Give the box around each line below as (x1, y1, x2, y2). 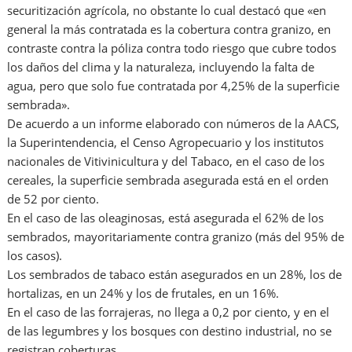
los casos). (7, 247, 63, 264)
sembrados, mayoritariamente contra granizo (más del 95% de (7, 229, 345, 245)
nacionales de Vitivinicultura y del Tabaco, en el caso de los (7, 153, 325, 170)
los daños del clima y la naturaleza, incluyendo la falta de (7, 59, 315, 75)
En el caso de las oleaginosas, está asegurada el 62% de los (7, 210, 324, 226)
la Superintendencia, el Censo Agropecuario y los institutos (7, 134, 324, 151)
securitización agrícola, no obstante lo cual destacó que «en (7, 2, 327, 19)
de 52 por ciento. (7, 191, 100, 207)
